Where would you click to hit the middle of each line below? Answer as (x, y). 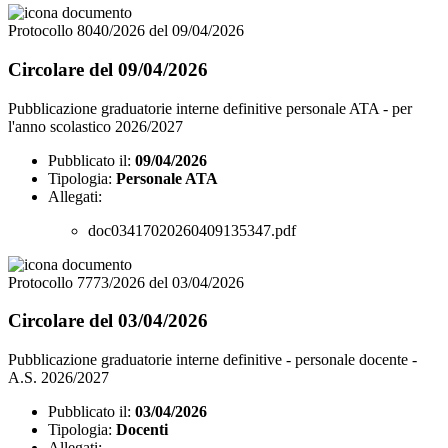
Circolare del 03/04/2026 (108, 321)
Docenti (142, 429)
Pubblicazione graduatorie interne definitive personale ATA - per (210, 108)
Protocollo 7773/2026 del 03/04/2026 (126, 282)
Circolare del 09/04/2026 (108, 69)
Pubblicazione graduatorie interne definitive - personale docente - (212, 359)
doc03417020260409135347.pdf (192, 230)
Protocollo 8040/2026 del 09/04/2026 (126, 31)
